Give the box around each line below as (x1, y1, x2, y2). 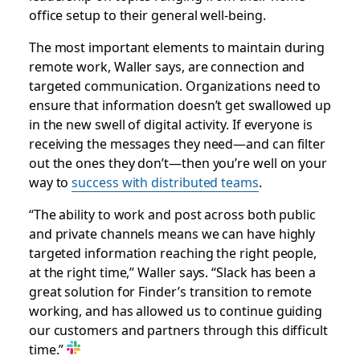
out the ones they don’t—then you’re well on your (28, 152, 327, 172)
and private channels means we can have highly (28, 223, 316, 243)
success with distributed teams (72, 171, 259, 191)
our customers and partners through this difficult (28, 319, 328, 339)
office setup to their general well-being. (28, 4, 266, 24)
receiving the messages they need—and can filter (28, 133, 326, 153)
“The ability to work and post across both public (28, 203, 316, 223)
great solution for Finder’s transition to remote (28, 280, 312, 301)
